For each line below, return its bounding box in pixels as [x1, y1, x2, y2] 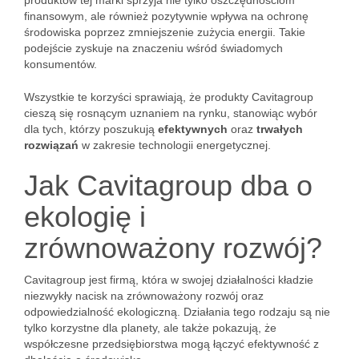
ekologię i [24, 200, 146, 233]
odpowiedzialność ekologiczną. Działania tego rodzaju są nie [24, 305, 330, 318]
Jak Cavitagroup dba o [24, 169, 313, 202]
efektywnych [158, 123, 228, 135]
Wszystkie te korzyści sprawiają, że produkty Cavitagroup [24, 91, 313, 103]
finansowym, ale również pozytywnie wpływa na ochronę [24, 10, 309, 22]
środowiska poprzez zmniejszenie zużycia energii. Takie [24, 26, 305, 38]
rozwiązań [24, 139, 79, 151]
